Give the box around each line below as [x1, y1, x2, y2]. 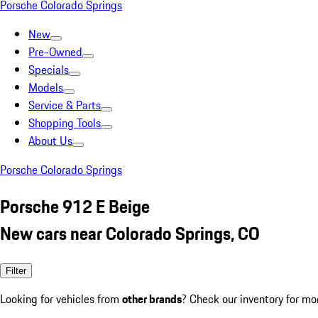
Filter [6, 265, 26, 276]
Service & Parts [28, 97, 101, 114]
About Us [28, 132, 72, 149]
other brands [122, 290, 182, 307]
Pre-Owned [28, 43, 82, 60]
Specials [28, 61, 69, 78]
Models [28, 79, 63, 96]
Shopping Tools [28, 114, 101, 131]
